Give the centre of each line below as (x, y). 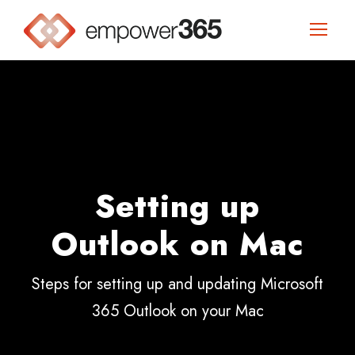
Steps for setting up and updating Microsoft (177, 284)
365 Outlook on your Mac (177, 311)
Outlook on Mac (177, 244)
